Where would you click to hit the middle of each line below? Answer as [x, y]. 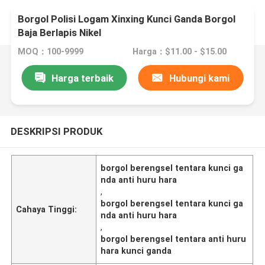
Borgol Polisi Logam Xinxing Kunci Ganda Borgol [127, 19]
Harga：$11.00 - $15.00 [179, 52]
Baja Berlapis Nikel [60, 33]
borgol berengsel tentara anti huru [174, 239]
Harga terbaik [82, 78]
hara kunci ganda [136, 251]
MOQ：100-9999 [51, 52]
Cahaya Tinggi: [47, 209]
